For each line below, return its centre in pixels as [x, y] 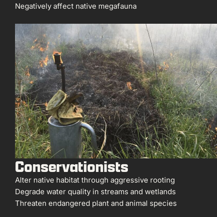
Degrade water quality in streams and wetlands [96, 191]
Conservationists [72, 166]
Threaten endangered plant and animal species [96, 203]
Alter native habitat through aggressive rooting [95, 180]
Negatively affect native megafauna [76, 6]
